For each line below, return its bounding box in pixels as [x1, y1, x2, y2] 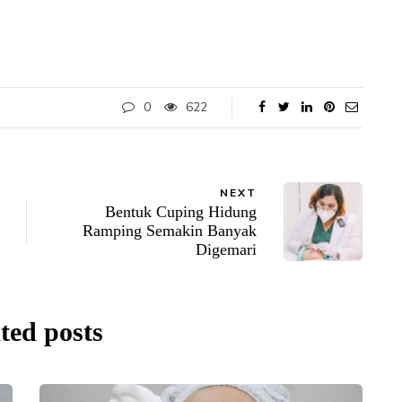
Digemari [196, 240, 257, 259]
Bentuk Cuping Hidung [105, 203, 257, 222]
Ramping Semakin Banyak [83, 222, 257, 240]
